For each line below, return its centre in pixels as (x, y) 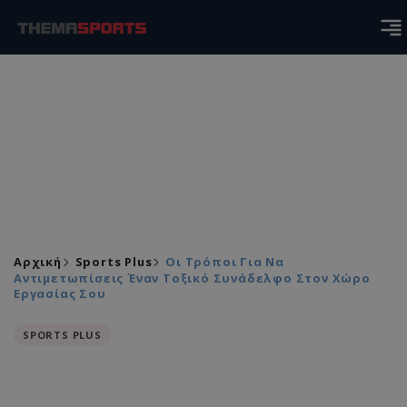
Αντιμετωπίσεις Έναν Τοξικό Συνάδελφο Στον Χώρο (192, 278)
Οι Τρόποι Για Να (225, 262)
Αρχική (38, 262)
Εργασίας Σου (60, 293)
